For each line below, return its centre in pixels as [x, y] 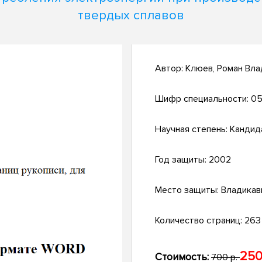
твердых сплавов [131, 15]
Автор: [170, 69]
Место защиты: [188, 190]
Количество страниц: [200, 221]
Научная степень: [192, 130]
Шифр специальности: [203, 99]
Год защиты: [182, 160]
